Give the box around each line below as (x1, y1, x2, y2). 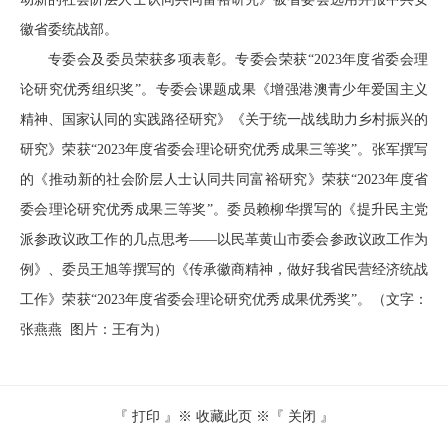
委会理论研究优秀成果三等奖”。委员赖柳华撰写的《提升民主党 (20, 201, 428, 217)
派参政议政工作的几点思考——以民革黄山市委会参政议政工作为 (20, 231, 428, 247)
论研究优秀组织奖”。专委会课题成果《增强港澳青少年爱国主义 (20, 81, 428, 97)
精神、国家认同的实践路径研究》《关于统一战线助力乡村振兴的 (20, 111, 428, 127)
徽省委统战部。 (20, 21, 118, 37)
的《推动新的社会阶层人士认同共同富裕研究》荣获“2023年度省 (20, 171, 428, 187)
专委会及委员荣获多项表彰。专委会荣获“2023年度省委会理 (48, 51, 428, 67)
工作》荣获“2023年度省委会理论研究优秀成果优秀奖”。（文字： (20, 291, 428, 307)
